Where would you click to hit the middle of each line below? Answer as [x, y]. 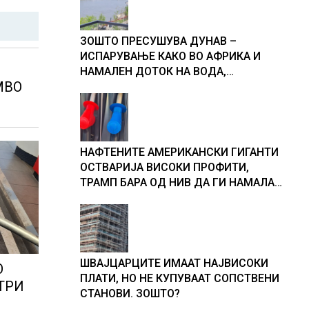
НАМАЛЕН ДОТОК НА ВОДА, [153, 71]
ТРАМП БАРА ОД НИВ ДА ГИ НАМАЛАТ [180, 182]
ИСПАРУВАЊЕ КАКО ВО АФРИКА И [170, 56]
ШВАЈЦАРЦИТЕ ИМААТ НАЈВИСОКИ [174, 263]
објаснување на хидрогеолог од [166, 87]
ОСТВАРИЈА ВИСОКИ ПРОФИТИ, [165, 167]
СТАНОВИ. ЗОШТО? [130, 293]
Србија [98, 102]
